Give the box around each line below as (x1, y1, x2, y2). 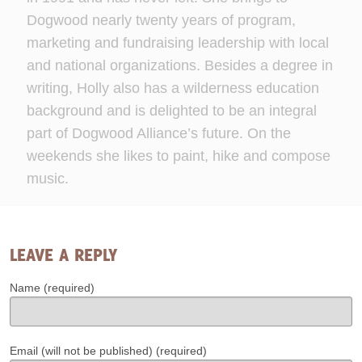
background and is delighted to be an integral (26, 103, 317, 120)
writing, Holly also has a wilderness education (26, 80, 319, 97)
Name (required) (10, 281, 95, 295)
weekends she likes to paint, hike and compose (26, 148, 330, 165)
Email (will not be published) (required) (10, 344, 207, 358)
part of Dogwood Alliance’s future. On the (26, 125, 291, 142)
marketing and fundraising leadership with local (26, 35, 329, 52)
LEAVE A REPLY (10, 243, 117, 267)
